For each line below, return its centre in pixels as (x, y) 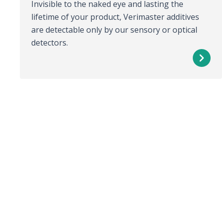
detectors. (50, 43)
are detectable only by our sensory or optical (114, 30)
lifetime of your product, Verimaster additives (115, 17)
